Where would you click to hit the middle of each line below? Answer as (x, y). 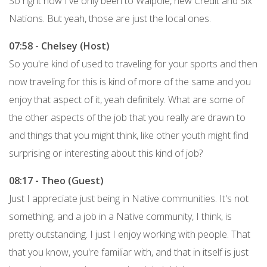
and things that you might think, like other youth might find (129, 135)
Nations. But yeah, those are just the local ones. (110, 18)
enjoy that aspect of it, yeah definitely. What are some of (127, 99)
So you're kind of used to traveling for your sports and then (133, 63)
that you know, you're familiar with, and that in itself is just (129, 252)
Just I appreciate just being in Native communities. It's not (129, 198)
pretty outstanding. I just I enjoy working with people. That (130, 234)
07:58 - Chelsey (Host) (59, 46)
